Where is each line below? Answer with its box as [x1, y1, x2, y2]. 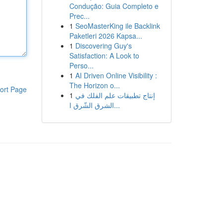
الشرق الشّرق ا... [113, 100, 120, 110]
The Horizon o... [69, 80, 120, 90]
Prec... [69, 11, 90, 21]
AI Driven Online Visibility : [75, 70, 157, 80]
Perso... [69, 60, 94, 70]
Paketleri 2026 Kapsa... [69, 31, 142, 41]
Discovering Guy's [75, 41, 132, 51]
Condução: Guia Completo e [69, 1, 159, 11]
